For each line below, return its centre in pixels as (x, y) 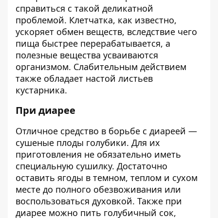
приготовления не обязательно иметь (98, 154)
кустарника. (41, 90)
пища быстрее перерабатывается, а (93, 43)
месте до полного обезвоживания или (98, 189)
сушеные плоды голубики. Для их (88, 143)
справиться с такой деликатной (84, 8)
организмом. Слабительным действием (101, 67)
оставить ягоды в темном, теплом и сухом (107, 178)
